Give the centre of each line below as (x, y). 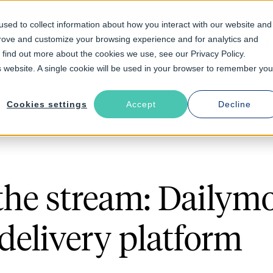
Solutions (42, 44)
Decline (235, 105)
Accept (141, 105)
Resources (189, 44)
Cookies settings (47, 105)
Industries (114, 44)
